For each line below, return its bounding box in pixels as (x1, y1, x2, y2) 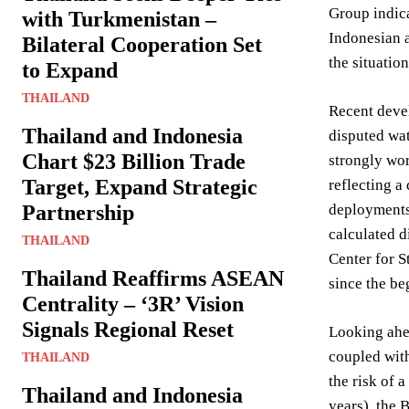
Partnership (22, 201, 134, 225)
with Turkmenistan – (22, 7, 216, 31)
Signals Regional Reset (22, 318, 234, 341)
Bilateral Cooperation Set (22, 33, 262, 57)
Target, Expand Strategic (22, 175, 257, 199)
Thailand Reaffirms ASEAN (22, 267, 284, 290)
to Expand (22, 58, 118, 82)
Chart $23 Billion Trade (22, 150, 246, 173)
